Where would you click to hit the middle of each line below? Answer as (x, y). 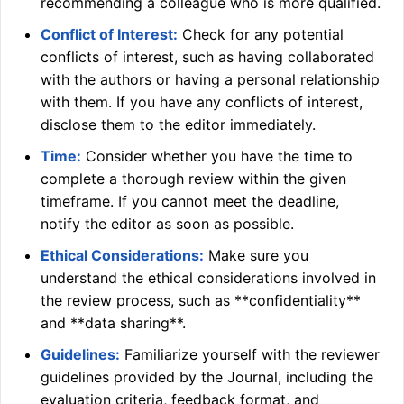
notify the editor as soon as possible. (167, 224)
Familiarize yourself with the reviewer (250, 354)
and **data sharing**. (113, 323)
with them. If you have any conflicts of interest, (202, 102)
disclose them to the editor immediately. (178, 124)
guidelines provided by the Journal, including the (207, 377)
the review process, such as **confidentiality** (201, 300)
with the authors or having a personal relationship (210, 79)
